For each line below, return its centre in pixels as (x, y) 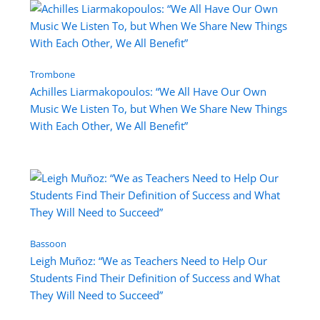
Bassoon (48, 243)
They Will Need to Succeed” (96, 295)
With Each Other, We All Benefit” (109, 125)
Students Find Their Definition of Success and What (155, 277)
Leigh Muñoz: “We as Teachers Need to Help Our (148, 260)
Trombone (52, 74)
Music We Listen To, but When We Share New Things (158, 108)
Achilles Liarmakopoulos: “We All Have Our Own (148, 91)
